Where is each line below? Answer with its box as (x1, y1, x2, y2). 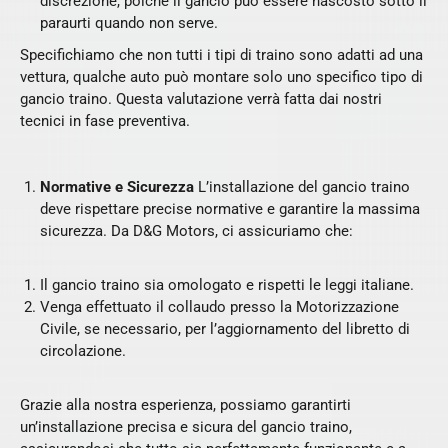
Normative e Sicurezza (40, 178, 198, 196)
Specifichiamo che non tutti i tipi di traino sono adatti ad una (20, 46, 423, 64)
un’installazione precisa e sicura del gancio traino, (20, 418, 352, 436)
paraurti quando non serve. (40, 14, 218, 32)
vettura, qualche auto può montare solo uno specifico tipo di (20, 68, 423, 86)
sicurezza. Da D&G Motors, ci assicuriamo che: (40, 222, 353, 240)
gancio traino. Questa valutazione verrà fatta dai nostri (20, 90, 382, 108)
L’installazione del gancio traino (198, 178, 410, 196)
